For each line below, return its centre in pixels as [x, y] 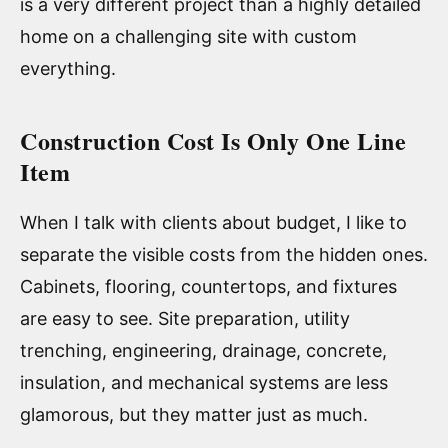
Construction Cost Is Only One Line [213, 140]
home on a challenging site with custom [188, 36]
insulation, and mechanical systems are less [204, 382]
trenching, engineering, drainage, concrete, [203, 350]
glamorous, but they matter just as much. [194, 414]
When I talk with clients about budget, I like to [213, 222]
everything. [68, 68]
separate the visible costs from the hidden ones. [224, 254]
